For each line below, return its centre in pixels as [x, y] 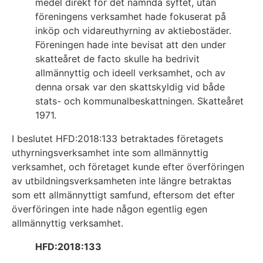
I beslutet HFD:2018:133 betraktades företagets [117, 139]
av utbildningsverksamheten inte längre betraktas [122, 181]
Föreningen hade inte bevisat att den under [131, 45]
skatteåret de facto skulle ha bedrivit [117, 59]
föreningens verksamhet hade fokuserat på [131, 17]
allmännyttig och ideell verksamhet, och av [130, 73]
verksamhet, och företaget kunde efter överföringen [128, 167]
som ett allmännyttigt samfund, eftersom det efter [123, 195]
